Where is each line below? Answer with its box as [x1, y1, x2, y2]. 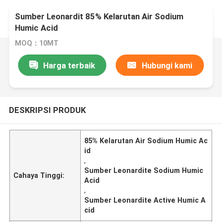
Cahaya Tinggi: [13, 171, 65, 179]
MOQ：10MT [15, 39, 59, 48]
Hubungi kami [141, 60, 192, 70]
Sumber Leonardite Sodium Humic [84, 166, 204, 174]
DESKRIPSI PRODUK [8, 105, 86, 115]
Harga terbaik [43, 60, 95, 70]
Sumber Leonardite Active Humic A [84, 196, 206, 204]
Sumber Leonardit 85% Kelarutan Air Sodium [15, 11, 184, 22]
